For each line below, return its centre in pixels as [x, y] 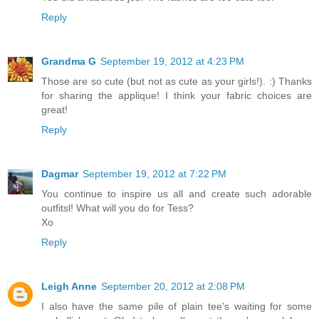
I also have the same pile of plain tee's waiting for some [177, 307]
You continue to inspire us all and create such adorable [177, 194]
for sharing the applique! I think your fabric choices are [177, 96]
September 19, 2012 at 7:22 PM [155, 174]
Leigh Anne [69, 287]
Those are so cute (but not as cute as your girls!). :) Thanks [177, 82]
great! [54, 110]
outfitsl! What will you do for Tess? [117, 208]
